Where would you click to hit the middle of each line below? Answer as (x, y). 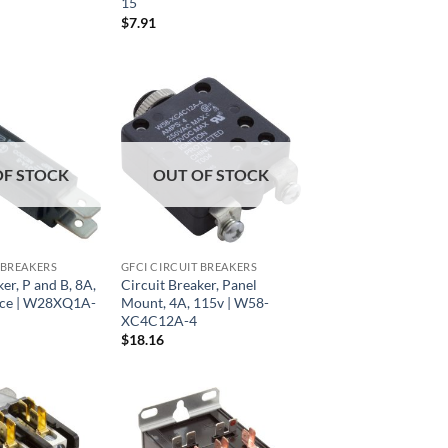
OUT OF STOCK (211, 174)
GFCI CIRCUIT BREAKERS (189, 267)
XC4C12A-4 (158, 320)
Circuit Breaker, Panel (188, 284)
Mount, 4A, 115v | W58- (194, 302)
